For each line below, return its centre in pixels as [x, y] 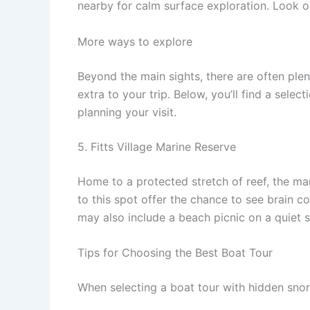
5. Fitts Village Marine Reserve [157, 146]
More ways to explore [135, 41]
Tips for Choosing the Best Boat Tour [175, 253]
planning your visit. [127, 112]
